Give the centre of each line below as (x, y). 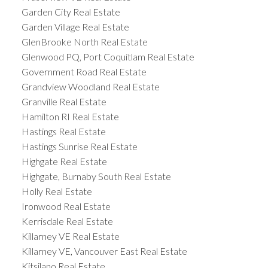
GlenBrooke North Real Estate (84, 42)
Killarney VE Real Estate (70, 236)
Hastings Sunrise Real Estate (79, 147)
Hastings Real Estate (63, 132)
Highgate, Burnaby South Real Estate (96, 176)
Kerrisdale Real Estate (67, 221)
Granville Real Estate (64, 102)
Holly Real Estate (57, 191)
